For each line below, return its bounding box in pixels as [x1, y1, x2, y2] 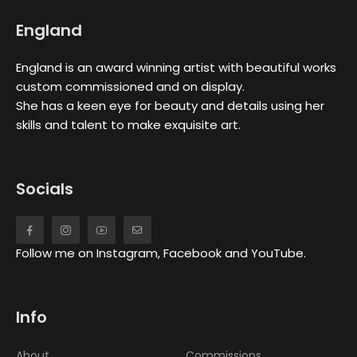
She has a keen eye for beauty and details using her [16, 96, 324, 114]
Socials [16, 177, 73, 200]
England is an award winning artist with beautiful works [16, 58, 336, 76]
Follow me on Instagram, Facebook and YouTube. [16, 245, 306, 262]
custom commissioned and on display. [16, 77, 245, 95]
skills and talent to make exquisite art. [16, 116, 241, 133]
